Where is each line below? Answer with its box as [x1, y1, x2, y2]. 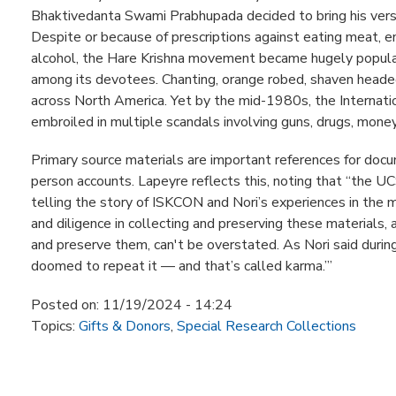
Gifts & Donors [79, 316, 171, 336]
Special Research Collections [177, 316, 356, 336]
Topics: [31, 316, 79, 336]
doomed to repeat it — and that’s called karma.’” [31, 256, 332, 277]
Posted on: [31, 294, 103, 315]
